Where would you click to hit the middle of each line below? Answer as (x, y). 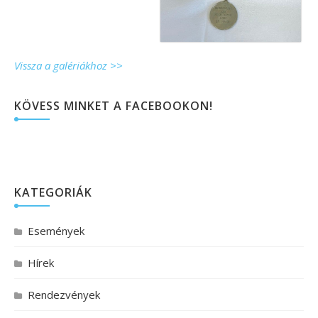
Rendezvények (64, 295)
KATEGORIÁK (53, 193)
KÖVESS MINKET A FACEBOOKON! (114, 106)
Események (56, 231)
